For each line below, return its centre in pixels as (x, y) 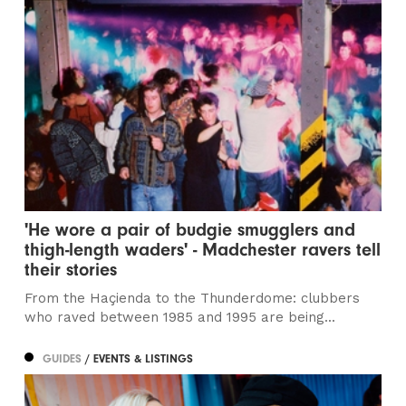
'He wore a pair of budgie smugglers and (190, 229)
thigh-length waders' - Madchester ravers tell (203, 249)
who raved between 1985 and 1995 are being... (180, 317)
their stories (71, 269)
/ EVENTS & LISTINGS (140, 358)
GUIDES (64, 358)
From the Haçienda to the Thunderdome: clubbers (193, 298)
